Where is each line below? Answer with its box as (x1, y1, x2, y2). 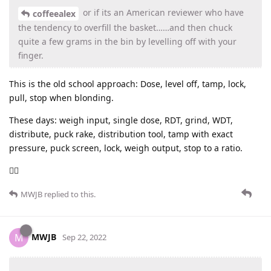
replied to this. (42, 188, 96, 200)
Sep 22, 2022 (62, 231, 106, 243)
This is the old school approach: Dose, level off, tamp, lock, (9, 77, 246, 90)
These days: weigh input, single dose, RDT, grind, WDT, (9, 114, 233, 126)
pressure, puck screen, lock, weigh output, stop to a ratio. (9, 142, 243, 154)
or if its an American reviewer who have (80, 7, 244, 19)
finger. (18, 49, 44, 61)
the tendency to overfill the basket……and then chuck (18, 21, 232, 33)
